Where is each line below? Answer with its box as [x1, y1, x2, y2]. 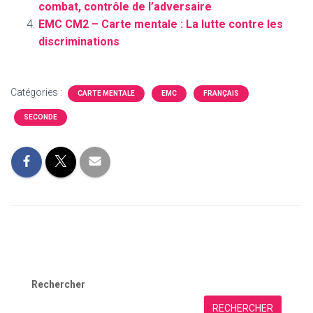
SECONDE [24, 113, 57, 122]
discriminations [38, 35, 119, 49]
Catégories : [10, 87, 64, 99]
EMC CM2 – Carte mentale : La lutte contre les [38, 17, 283, 31]
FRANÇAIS [203, 89, 239, 98]
